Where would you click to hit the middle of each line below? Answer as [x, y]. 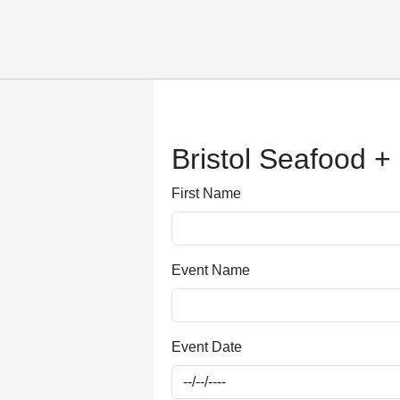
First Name [206, 193]
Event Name [211, 270]
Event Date [207, 347]
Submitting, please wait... [250, 117]
